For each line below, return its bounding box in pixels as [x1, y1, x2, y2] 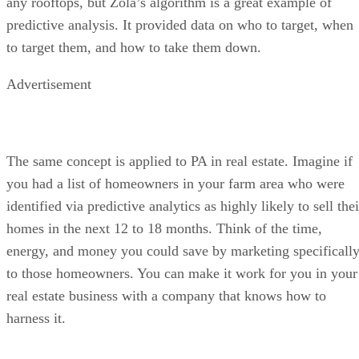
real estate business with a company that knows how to [6, 287, 326, 304]
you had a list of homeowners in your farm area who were [6, 175, 345, 192]
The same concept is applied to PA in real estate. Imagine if [6, 152, 353, 169]
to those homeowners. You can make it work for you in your [6, 264, 357, 281]
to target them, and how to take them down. [6, 38, 261, 55]
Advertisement [6, 75, 91, 92]
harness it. [6, 309, 66, 326]
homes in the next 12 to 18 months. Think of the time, [6, 220, 322, 236]
